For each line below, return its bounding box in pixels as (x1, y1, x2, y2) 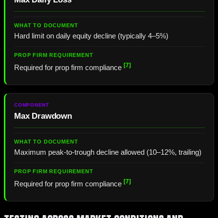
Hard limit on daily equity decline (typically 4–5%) (14, 32, 168, 40)
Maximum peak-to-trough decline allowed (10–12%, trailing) (14, 148, 201, 156)
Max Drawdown (14, 111, 72, 121)
